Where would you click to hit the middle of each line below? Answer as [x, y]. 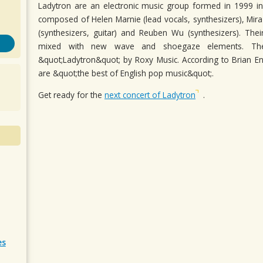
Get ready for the [71, 95]
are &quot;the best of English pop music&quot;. [126, 73]
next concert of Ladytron [150, 95]
